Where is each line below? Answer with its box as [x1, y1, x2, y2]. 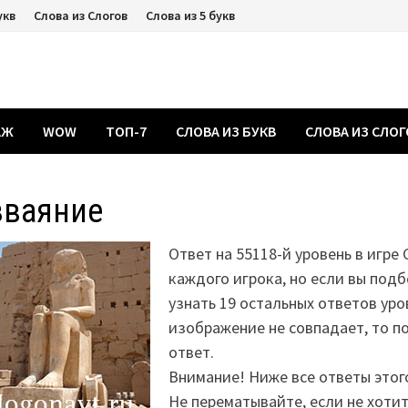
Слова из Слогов [34, 7, 128, 24]
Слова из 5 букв [146, 7, 236, 24]
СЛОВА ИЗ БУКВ [176, 122, 277, 140]
